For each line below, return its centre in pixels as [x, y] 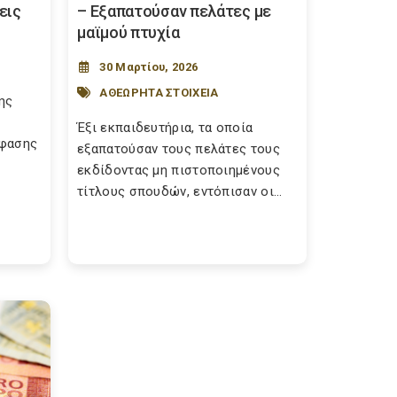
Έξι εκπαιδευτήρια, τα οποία [165, 128]
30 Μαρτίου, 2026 [149, 67]
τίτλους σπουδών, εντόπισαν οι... [180, 191]
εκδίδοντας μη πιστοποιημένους [179, 170]
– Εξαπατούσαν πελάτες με [174, 11]
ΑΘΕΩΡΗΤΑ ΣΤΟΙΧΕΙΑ [159, 92]
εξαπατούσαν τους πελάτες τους [179, 149]
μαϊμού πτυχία [128, 32]
